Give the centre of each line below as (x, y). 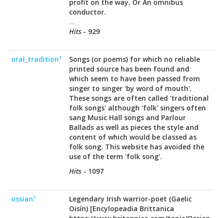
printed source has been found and (129, 69)
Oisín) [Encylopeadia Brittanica (122, 209)
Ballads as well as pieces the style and (134, 127)
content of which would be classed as (133, 137)
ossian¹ (23, 199)
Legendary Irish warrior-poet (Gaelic (130, 199)
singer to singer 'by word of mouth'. (130, 88)
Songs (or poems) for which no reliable (135, 59)
